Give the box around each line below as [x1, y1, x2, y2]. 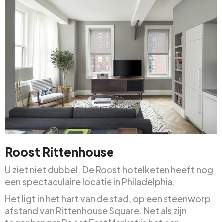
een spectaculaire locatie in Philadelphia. [5, 176, 175, 188]
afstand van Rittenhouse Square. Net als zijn [5, 205, 187, 217]
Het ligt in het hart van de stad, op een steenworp [5, 193, 211, 205]
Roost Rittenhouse [5, 144, 114, 160]
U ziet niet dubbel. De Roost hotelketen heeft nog [5, 164, 213, 176]
